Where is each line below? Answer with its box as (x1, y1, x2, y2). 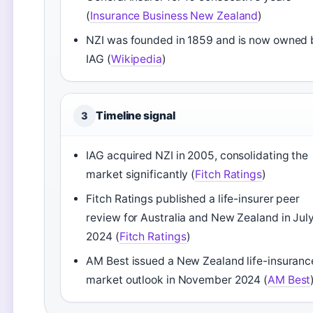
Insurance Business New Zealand (90, 9, 259, 22)
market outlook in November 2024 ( (86, 273, 268, 286)
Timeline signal (96, 109, 175, 122)
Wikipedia (110, 52, 162, 66)
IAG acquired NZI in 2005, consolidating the (86, 149, 309, 162)
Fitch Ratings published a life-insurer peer (86, 192, 300, 205)
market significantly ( (86, 168, 196, 181)
